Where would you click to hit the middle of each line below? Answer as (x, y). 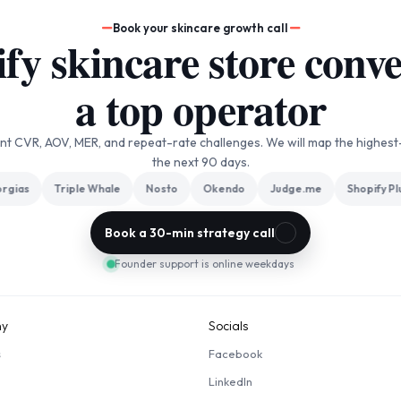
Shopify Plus (367, 188)
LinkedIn (230, 381)
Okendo (212, 188)
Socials (228, 326)
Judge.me (284, 188)
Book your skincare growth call (200, 28)
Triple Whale (76, 188)
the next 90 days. (200, 162)
